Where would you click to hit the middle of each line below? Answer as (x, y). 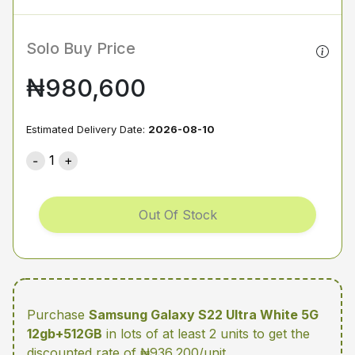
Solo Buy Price (81, 48)
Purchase (58, 315)
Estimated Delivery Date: (87, 129)
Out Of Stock (177, 215)
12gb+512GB (65, 334)
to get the (281, 334)
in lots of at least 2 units (177, 334)
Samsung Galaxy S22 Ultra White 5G (204, 315)
